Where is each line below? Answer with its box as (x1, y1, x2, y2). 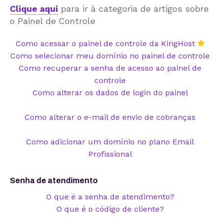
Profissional (88, 149, 132, 159)
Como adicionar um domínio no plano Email (26, 137, 194, 146)
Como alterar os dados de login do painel (32, 87, 188, 97)
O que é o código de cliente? (56, 204, 164, 214)
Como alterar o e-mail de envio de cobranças (25, 112, 195, 122)
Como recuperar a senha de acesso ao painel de (19, 63, 201, 73)
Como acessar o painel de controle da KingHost (15, 38, 197, 48)
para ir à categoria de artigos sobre (58, 3, 209, 14)
